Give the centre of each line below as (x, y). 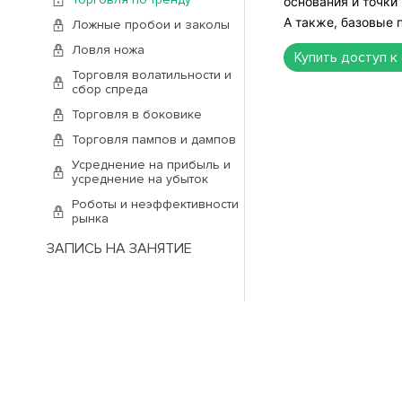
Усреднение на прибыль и (151, 165)
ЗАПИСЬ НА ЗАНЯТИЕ (119, 249)
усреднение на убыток (140, 179)
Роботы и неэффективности (155, 204)
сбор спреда (110, 89)
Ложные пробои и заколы (151, 25)
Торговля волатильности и (152, 75)
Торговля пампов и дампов (154, 140)
